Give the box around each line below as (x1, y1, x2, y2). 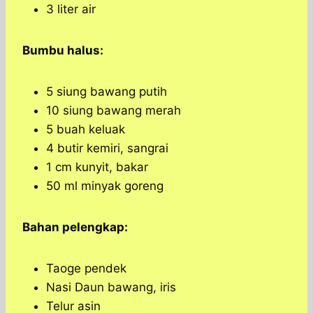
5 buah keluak (46, 122, 125, 137)
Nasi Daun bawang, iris (46, 280, 176, 295)
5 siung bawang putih (46, 85, 167, 99)
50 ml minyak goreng (46, 179, 163, 194)
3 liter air (46, 2, 96, 17)
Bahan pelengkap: (22, 220, 128, 235)
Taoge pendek (46, 261, 126, 276)
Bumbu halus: (22, 43, 103, 58)
